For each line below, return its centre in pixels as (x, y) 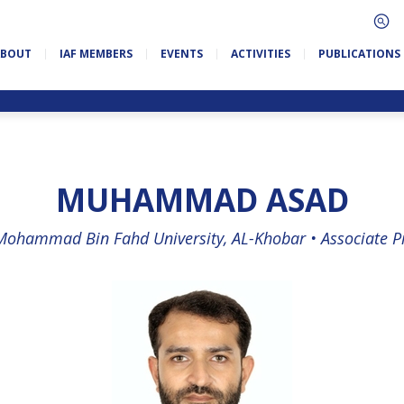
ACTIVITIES (260, 54)
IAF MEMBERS (96, 54)
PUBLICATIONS (359, 54)
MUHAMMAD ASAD (202, 200)
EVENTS (181, 54)
